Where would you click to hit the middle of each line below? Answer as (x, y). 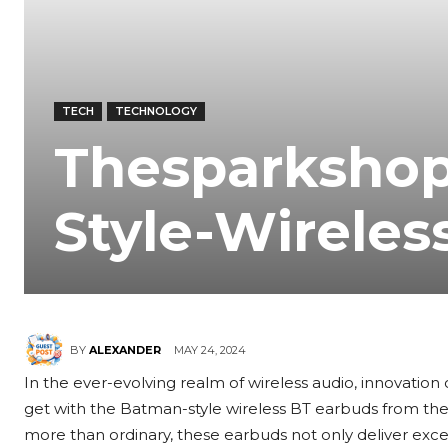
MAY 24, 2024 (210, 349)
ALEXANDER (125, 350)
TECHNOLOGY (156, 111)
